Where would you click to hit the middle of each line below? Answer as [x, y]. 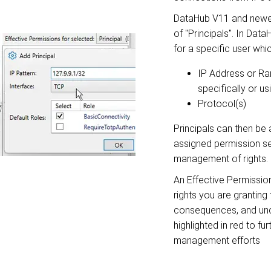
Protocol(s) [222, 104]
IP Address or [228, 73]
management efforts [218, 240]
